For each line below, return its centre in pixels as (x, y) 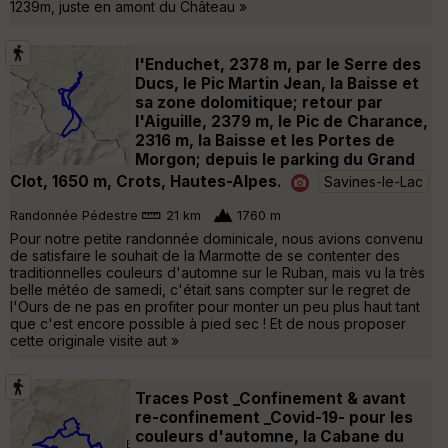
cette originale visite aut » (94, 340)
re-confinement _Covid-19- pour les (274, 417)
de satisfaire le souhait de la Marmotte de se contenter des (205, 255)
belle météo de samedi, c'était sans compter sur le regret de (210, 289)
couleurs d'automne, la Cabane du (269, 436)
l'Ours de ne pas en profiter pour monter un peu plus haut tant (215, 306)
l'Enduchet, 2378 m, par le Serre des (278, 64)
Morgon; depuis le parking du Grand (275, 159)
